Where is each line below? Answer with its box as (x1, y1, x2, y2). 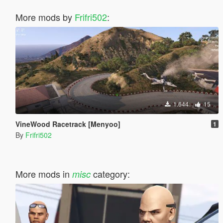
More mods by (15, 10, 75, 23)
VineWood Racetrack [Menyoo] (15, 118, 120, 129)
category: (90, 167, 130, 180)
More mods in (15, 167, 72, 180)
